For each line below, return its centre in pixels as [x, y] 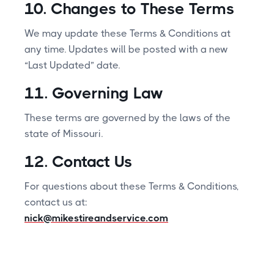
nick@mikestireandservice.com [96, 218]
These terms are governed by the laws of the [128, 117]
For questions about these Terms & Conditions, [131, 186]
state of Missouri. [64, 133]
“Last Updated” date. [72, 65]
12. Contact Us [79, 161]
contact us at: [56, 202]
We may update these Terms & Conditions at [128, 33]
